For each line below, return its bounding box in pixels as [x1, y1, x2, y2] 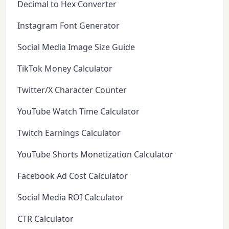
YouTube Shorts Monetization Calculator [17, 148, 174, 160]
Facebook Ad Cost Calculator [17, 170, 128, 181]
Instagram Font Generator [17, 19, 120, 31]
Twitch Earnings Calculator [17, 127, 121, 139]
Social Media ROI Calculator [17, 191, 124, 203]
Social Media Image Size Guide [17, 41, 135, 53]
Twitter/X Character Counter [17, 84, 127, 96]
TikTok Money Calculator [17, 62, 113, 74]
